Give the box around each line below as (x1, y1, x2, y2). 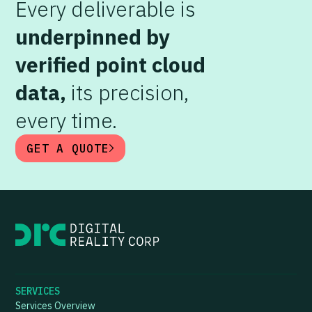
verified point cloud (15, 51, 205, 79)
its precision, (66, 79, 189, 107)
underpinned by (15, 23, 170, 51)
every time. (15, 107, 117, 134)
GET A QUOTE (26, 141, 109, 156)
